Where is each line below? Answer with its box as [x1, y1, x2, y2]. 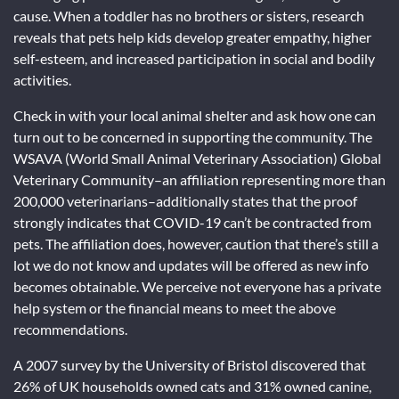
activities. [13, 71, 71, 88]
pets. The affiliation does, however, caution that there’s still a [13, 235, 379, 252]
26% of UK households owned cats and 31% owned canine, [13, 378, 371, 395]
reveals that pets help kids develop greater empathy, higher [13, 28, 371, 45]
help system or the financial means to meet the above [13, 299, 336, 316]
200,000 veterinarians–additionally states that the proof [13, 192, 357, 209]
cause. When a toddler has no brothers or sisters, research [13, 7, 364, 24]
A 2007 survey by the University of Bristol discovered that [13, 356, 366, 373]
